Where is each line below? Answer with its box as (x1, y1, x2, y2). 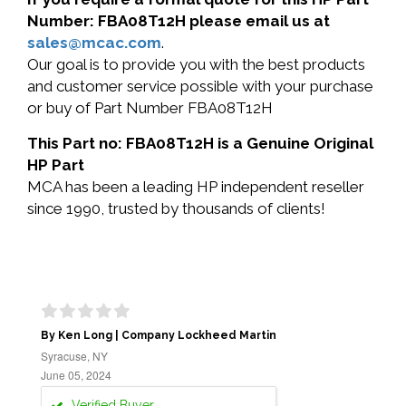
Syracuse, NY (41, 348, 108, 363)
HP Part (27, 156, 84, 174)
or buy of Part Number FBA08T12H (27, 99, 273, 117)
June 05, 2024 (41, 367, 111, 382)
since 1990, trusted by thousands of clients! (27, 199, 325, 217)
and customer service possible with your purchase (27, 77, 373, 95)
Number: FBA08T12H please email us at (27, 12, 330, 30)
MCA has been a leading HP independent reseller (27, 178, 364, 196)
